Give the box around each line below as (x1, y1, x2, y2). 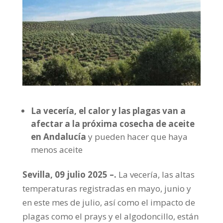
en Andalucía (30, 130, 86, 142)
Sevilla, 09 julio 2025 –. (22, 168, 118, 180)
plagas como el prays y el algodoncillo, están (22, 210, 199, 222)
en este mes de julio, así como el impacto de (22, 196, 195, 208)
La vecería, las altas (118, 168, 195, 180)
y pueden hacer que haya (86, 130, 188, 142)
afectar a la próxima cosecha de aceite (30, 117, 195, 129)
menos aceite (30, 143, 83, 155)
